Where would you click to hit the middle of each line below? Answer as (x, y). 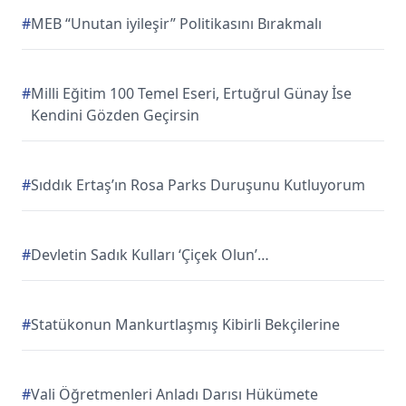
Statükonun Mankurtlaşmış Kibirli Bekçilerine (185, 324)
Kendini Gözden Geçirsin (115, 115)
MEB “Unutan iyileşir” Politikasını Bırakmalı (176, 24)
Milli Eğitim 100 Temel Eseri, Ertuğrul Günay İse (191, 93)
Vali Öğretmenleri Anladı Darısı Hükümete (174, 394)
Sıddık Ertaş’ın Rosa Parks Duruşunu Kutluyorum (198, 185)
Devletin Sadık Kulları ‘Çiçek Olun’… (150, 255)
